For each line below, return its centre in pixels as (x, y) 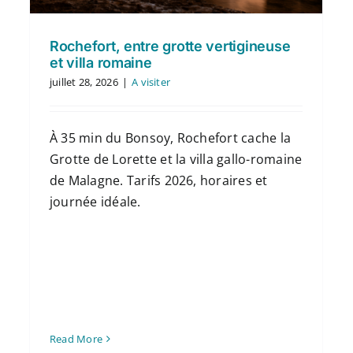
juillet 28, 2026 (84, 82)
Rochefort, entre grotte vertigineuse (170, 46)
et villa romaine (100, 63)
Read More (76, 338)
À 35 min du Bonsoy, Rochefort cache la (170, 138)
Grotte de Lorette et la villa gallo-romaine (176, 160)
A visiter (151, 82)
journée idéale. (95, 202)
